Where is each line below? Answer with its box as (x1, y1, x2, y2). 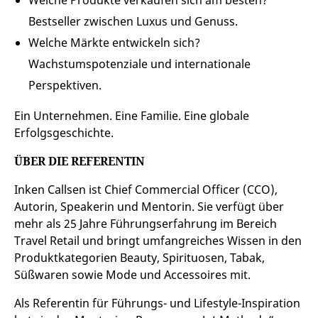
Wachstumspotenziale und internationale (28, 56, 251, 72)
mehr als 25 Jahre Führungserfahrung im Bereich (14, 216, 277, 231)
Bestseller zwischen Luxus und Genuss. (28, 13, 238, 29)
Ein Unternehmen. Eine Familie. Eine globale (14, 108, 249, 124)
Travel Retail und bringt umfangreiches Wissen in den (14, 233, 302, 248)
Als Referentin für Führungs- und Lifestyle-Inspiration (14, 295, 300, 311)
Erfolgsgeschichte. (14, 125, 114, 141)
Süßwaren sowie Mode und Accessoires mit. (14, 267, 251, 283)
